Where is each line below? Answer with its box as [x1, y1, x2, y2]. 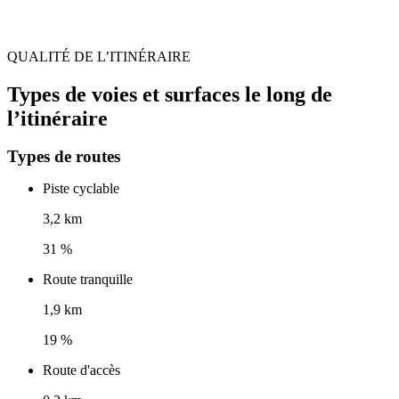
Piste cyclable [43, 181, 119, 197]
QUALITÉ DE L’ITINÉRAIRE [7, 48, 191, 64]
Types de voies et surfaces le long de [7, 82, 332, 106]
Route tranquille [43, 272, 133, 288]
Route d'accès [43, 362, 120, 379]
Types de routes [7, 147, 120, 167]
